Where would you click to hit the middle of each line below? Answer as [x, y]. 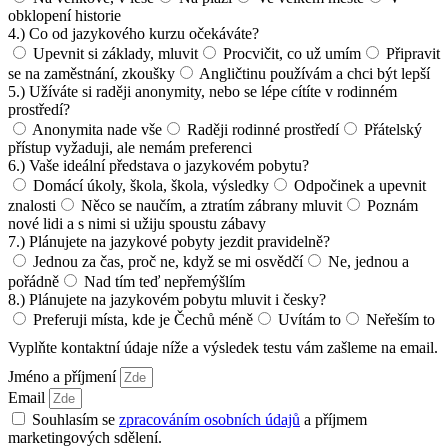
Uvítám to [309, 319]
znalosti [32, 205]
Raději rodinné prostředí [263, 129]
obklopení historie [64, 15]
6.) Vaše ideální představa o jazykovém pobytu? [158, 165]
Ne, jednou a [368, 261]
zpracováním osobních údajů [209, 419]
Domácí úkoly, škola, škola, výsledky [151, 185]
